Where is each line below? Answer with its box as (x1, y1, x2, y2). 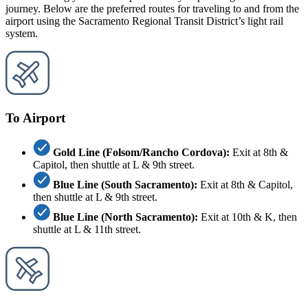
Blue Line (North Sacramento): (53, 210, 198, 223)
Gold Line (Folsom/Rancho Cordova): (53, 146, 230, 158)
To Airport (5, 111, 65, 126)
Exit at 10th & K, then (198, 210, 297, 223)
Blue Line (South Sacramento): (53, 178, 197, 190)
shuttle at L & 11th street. (33, 223, 141, 235)
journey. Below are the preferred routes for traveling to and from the (5, 3, 299, 15)
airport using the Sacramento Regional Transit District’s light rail (5, 15, 283, 27)
